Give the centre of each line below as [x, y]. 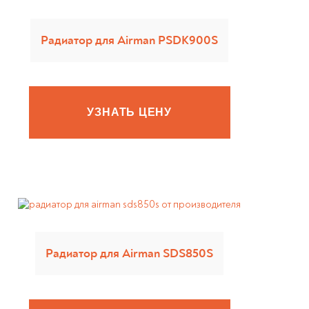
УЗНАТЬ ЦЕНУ [130, 112]
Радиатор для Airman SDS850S [130, 253]
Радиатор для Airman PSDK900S [130, 40]
